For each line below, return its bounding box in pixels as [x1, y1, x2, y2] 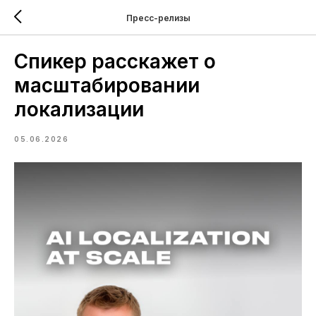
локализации [14, 97, 144, 121]
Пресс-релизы [126, 12, 190, 23]
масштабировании [14, 73, 200, 97]
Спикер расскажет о [14, 49, 216, 73]
